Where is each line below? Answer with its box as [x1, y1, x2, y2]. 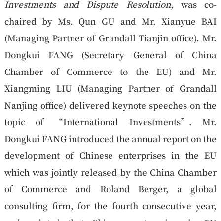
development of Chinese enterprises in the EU [4, 148, 217, 161]
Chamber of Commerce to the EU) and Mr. [4, 65, 217, 77]
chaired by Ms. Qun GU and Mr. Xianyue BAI [4, 14, 217, 27]
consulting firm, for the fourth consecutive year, [4, 199, 217, 212]
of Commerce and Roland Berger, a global [4, 182, 217, 195]
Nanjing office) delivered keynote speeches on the [4, 98, 217, 111]
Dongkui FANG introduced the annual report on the [4, 132, 217, 145]
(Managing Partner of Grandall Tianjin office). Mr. [4, 31, 217, 44]
